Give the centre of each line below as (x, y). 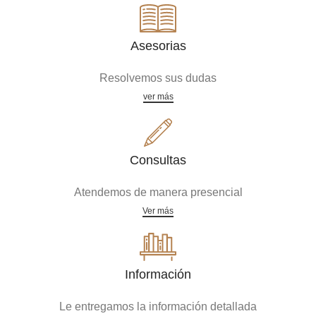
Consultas (158, 160)
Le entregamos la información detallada (158, 306)
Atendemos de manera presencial (158, 192)
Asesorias (158, 46)
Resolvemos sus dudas (158, 78)
